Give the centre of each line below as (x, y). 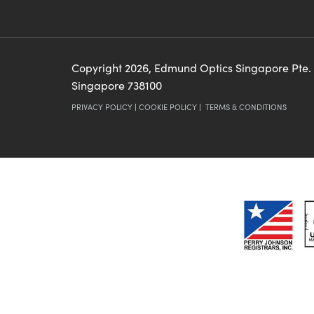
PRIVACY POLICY (102, 107)
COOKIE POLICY (168, 107)
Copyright (98, 68)
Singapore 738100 (117, 85)
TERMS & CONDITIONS (246, 107)
